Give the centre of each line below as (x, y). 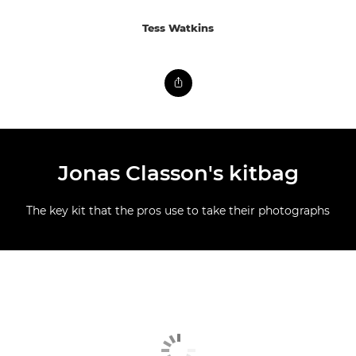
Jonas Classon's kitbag (178, 174)
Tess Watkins (178, 28)
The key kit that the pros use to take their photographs (178, 211)
